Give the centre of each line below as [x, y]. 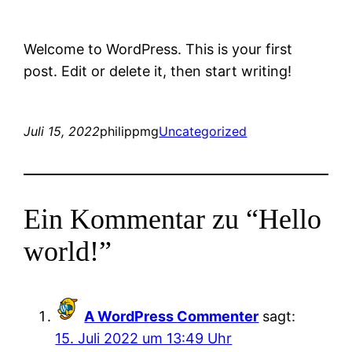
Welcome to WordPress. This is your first [158, 49]
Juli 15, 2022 [62, 131]
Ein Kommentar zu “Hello [173, 219]
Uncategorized [203, 131]
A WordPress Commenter [172, 316]
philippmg [130, 131]
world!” [68, 251]
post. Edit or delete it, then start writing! [158, 71]
